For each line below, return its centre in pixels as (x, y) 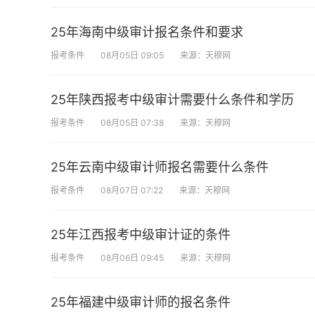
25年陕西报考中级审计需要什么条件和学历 (172, 99)
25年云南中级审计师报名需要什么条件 (160, 167)
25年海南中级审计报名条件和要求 (147, 32)
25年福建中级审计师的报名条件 (141, 302)
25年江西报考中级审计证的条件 (141, 234)
